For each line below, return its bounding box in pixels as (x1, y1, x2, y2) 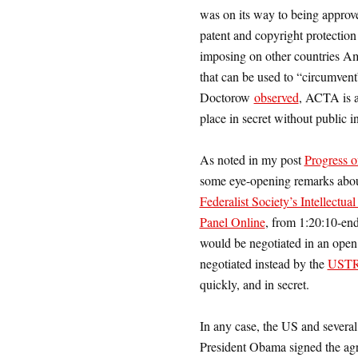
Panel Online (199, 213, 265, 231)
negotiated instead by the (199, 255, 328, 272)
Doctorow (199, 89, 254, 106)
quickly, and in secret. (199, 276, 309, 293)
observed (253, 89, 299, 106)
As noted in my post (199, 151, 304, 169)
